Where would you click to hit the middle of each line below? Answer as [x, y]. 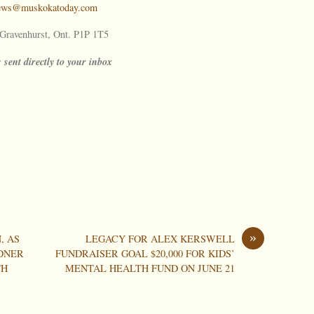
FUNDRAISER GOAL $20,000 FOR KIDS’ [145, 254]
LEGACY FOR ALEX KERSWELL [160, 239]
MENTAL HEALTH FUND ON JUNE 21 [150, 268]
